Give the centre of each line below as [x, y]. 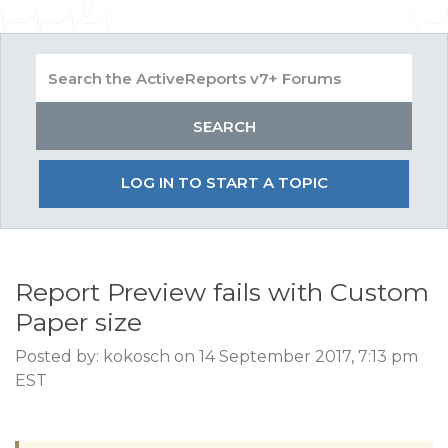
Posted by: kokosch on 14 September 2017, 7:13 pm [216, 356]
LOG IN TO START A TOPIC [224, 182]
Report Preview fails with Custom [222, 292]
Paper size [78, 322]
